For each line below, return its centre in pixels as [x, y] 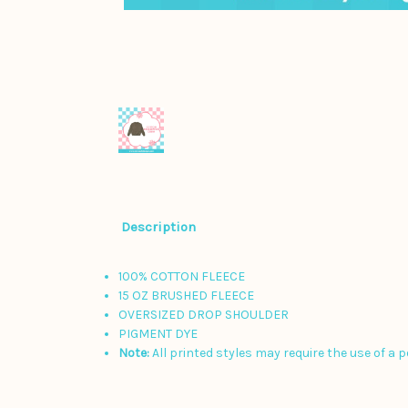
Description [158, 227]
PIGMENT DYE [158, 334]
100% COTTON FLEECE [182, 277]
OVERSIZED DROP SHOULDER [204, 315]
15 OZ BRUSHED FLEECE [187, 296]
